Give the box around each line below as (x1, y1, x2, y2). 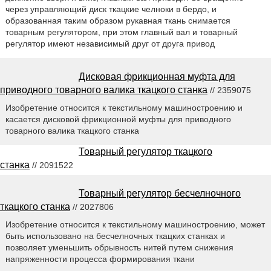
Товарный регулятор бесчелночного (79, 188, 241, 198)
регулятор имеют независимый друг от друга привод (5, 39, 215, 49)
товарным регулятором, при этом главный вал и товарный (5, 27, 238, 38)
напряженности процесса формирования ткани (5, 253, 195, 264)
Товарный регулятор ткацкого (79, 146, 212, 157)
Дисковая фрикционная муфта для (79, 71, 235, 82)
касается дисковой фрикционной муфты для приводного (5, 114, 231, 125)
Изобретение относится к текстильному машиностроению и (5, 103, 243, 113)
